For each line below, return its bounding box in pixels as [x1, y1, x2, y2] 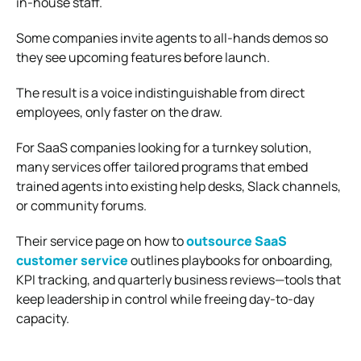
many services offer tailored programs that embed [16, 157, 308, 176]
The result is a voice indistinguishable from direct [16, 83, 305, 102]
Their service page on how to [16, 231, 184, 250]
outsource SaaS [186, 231, 287, 250]
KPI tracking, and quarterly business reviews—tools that [16, 270, 341, 288]
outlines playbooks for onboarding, [128, 251, 333, 269]
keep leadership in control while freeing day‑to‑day [16, 289, 314, 308]
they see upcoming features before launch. [16, 48, 270, 66]
